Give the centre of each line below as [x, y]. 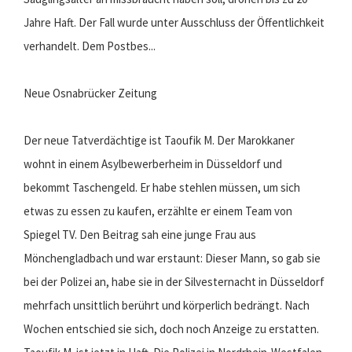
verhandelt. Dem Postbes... [90, 46]
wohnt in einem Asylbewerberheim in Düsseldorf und [153, 164]
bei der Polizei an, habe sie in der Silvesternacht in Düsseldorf [174, 282]
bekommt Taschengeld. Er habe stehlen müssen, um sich [162, 188]
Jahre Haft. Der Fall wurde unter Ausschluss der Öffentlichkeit [174, 23]
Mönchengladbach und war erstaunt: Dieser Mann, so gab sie [172, 258]
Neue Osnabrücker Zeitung [90, 93]
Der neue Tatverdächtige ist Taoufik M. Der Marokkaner [159, 141]
